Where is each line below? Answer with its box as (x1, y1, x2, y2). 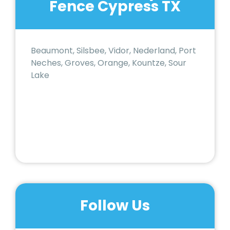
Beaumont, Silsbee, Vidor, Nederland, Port (31, 45, 196, 57)
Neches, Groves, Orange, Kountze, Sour (31, 57, 186, 69)
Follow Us (80, 196, 150, 216)
